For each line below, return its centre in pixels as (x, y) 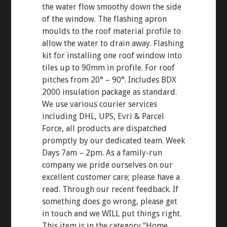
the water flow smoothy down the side (111, 7)
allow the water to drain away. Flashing (113, 43)
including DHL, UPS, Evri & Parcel (103, 116)
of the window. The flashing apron (104, 19)
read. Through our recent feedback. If (110, 189)
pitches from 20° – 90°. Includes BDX (109, 80)
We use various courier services (99, 104)
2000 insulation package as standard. (109, 92)
